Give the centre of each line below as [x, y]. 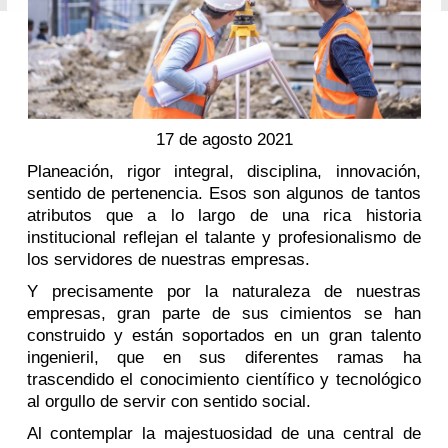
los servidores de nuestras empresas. [168, 259]
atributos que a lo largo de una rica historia [223, 215]
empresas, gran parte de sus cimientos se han [223, 313]
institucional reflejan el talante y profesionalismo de [223, 237]
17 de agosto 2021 [224, 139]
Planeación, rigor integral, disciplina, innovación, [223, 171]
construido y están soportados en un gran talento [223, 335]
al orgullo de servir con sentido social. [168, 401]
